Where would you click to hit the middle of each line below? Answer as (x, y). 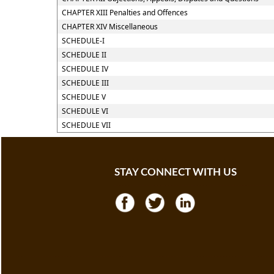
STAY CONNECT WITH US (176, 172)
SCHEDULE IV (85, 69)
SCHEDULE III (85, 83)
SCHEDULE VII (86, 125)
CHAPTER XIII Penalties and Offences (125, 13)
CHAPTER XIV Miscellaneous (110, 27)
